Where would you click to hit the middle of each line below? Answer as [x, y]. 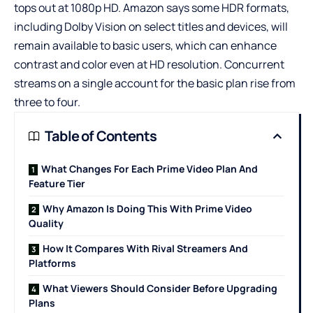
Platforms [52, 263]
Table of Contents [101, 136]
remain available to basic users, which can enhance [145, 46]
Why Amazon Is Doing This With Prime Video [147, 209]
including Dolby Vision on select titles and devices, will [151, 27]
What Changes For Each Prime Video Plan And [150, 169]
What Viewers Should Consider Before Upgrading [160, 289]
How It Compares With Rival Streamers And [145, 249]
